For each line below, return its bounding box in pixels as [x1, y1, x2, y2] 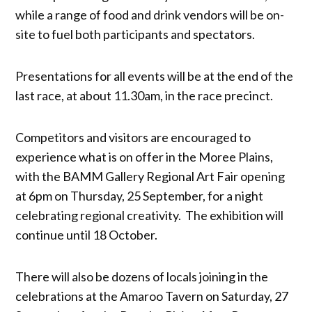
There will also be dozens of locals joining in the [15, 268, 269, 284]
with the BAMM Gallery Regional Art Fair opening [15, 168, 286, 184]
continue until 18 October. [15, 226, 158, 242]
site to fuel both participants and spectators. [15, 26, 256, 42]
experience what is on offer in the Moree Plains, [15, 148, 274, 164]
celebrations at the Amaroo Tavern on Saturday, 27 [15, 288, 289, 304]
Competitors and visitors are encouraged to [15, 129, 251, 145]
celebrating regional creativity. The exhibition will [15, 207, 284, 223]
